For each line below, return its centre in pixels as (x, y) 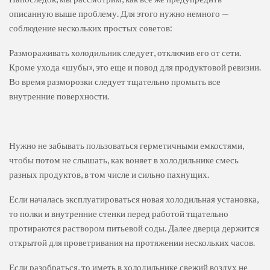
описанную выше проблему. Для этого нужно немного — (119, 14)
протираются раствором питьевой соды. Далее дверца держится (134, 228)
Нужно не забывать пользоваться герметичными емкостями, (127, 146)
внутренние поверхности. (59, 96)
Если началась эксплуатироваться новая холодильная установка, (134, 199)
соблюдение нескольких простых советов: (91, 28)
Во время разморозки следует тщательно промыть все (115, 82)
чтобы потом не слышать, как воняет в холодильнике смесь (124, 160)
